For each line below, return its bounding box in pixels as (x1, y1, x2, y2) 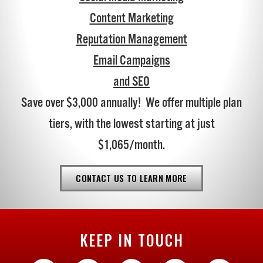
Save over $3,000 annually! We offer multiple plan (21, 95, 242, 112)
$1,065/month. (98, 137, 165, 154)
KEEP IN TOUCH (79, 228, 184, 251)
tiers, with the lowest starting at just (48, 116, 215, 133)
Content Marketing (89, 10, 174, 28)
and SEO (113, 73, 150, 91)
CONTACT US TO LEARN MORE (76, 171, 187, 184)
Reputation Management (76, 31, 187, 49)
